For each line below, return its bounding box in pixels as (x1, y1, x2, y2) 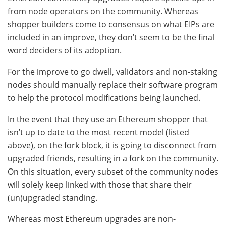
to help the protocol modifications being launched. (8, 92, 200, 104)
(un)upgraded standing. (8, 192, 97, 204)
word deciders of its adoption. (8, 45, 122, 56)
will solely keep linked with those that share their (8, 179, 192, 191)
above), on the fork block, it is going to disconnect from (8, 140, 216, 151)
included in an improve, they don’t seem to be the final (8, 32, 214, 43)
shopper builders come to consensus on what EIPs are (8, 19, 214, 30)
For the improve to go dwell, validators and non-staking (8, 66, 217, 78)
